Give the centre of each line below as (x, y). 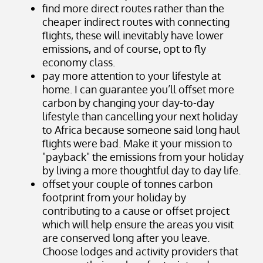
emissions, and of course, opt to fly (124, 48)
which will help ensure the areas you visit (138, 224)
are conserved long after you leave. (126, 237)
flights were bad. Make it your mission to (137, 143)
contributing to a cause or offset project (136, 210)
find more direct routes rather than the (133, 8)
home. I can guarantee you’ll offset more (138, 89)
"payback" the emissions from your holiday (143, 156)
